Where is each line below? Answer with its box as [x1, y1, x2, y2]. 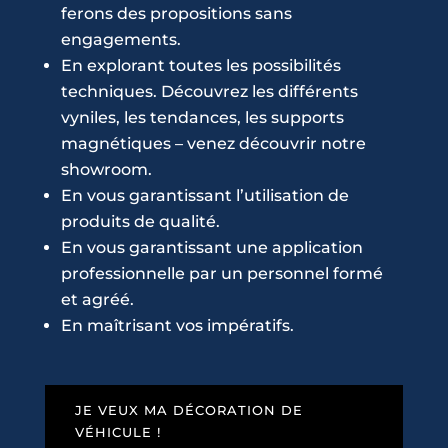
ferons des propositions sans [60, 4, 292, 24]
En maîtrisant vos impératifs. [60, 316, 294, 336]
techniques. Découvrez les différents [60, 82, 358, 102]
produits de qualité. [60, 212, 220, 232]
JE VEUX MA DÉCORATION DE [74, 402, 303, 419]
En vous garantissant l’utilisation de [60, 186, 349, 206]
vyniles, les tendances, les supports [60, 108, 344, 128]
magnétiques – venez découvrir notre [60, 134, 366, 154]
